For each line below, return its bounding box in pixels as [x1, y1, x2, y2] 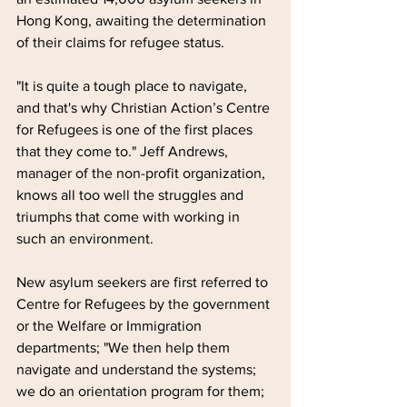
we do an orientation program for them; [16, 382, 268, 399]
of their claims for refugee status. [16, 34, 224, 50]
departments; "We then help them [16, 339, 233, 355]
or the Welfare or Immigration [16, 317, 205, 333]
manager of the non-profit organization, [16, 164, 269, 181]
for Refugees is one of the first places [16, 121, 256, 137]
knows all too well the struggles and [16, 186, 247, 203]
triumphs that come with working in [16, 208, 243, 224]
